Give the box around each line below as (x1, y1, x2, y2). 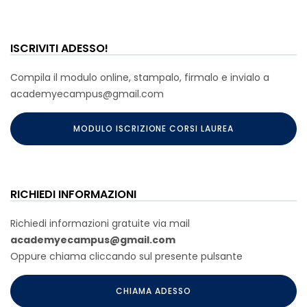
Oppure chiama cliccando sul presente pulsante (10, 249, 243, 263)
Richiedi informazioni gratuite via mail (10, 216, 190, 230)
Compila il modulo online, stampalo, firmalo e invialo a (10, 70, 269, 84)
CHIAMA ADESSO (116, 284, 191, 297)
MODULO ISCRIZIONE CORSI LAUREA (73, 122, 234, 134)
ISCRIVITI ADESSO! (10, 40, 108, 56)
